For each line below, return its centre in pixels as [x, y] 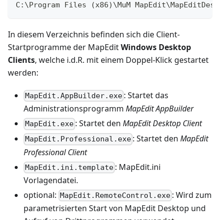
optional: [41, 195]
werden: [23, 73]
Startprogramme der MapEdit [64, 47]
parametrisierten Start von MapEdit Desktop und [115, 208]
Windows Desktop [156, 47]
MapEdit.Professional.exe [78, 139]
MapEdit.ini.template [69, 167]
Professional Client [55, 152]
